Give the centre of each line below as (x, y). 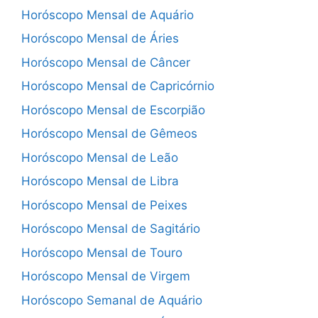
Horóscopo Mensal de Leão (100, 157)
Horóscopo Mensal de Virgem (106, 276)
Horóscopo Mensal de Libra (100, 181)
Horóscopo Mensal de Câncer (106, 62)
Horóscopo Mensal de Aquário (108, 15)
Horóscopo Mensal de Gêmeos (109, 133)
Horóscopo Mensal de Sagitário (111, 229)
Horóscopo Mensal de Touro (102, 252)
